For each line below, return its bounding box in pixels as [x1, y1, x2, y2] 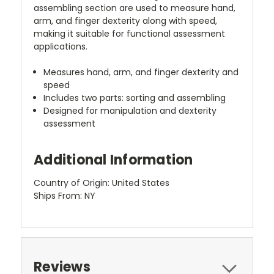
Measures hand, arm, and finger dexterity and [43, 65, 239, 78]
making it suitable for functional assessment [34, 27, 225, 40]
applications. [34, 40, 87, 53]
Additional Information [34, 150, 193, 169]
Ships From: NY [34, 189, 95, 202]
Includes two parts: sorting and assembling [43, 91, 226, 104]
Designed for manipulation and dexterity [43, 104, 217, 117]
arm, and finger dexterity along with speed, [34, 14, 217, 27]
